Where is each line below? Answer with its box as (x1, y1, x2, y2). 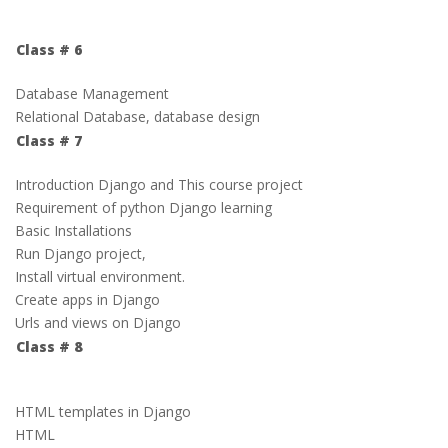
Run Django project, (15, 244, 146, 263)
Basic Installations (15, 221, 132, 240)
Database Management (15, 84, 173, 103)
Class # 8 (16, 337, 82, 356)
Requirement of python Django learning (15, 198, 272, 217)
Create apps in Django (15, 290, 160, 309)
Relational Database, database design (15, 107, 260, 126)
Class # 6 (16, 40, 82, 59)
